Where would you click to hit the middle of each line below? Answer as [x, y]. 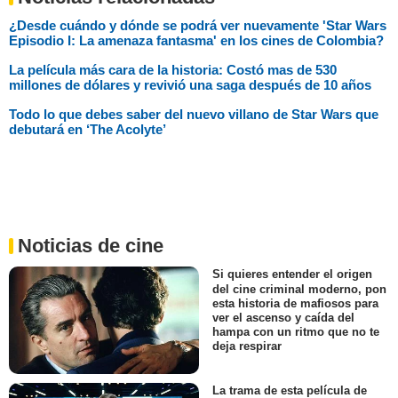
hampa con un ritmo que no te [296, 331]
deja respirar [247, 346]
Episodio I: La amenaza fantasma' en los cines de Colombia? [196, 41]
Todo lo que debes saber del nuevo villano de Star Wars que [194, 115]
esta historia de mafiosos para [295, 303]
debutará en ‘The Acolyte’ [88, 130]
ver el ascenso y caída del [283, 317]
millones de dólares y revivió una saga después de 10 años [190, 85]
